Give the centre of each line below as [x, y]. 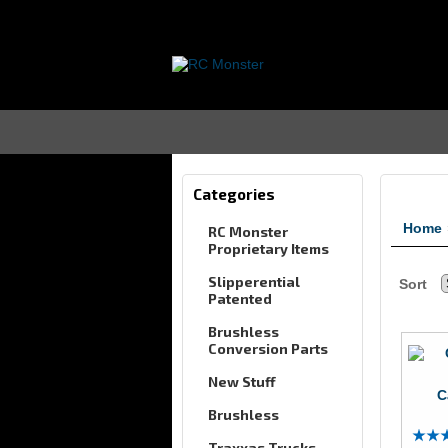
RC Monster [248, 231]
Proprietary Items [268, 248]
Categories [234, 194]
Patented [240, 298]
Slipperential [254, 281]
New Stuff [242, 381]
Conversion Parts [268, 348]
